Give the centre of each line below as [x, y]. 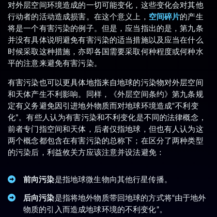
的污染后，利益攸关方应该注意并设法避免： [86, 152]
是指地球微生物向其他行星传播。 [113, 179]
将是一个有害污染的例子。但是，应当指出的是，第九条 [106, 28]
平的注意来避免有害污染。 [55, 63]
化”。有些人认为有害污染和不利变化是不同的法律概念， [107, 117]
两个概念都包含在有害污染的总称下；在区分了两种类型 [106, 140]
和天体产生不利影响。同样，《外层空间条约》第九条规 [106, 94]
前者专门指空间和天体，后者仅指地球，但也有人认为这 [106, 129]
